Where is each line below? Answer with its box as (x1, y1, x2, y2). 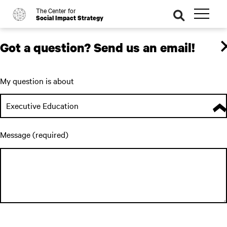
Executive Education (6, 100, 79, 111)
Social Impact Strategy (36, 14, 103, 22)
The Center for (36, 6, 76, 15)
